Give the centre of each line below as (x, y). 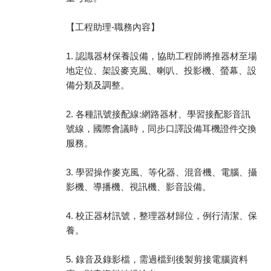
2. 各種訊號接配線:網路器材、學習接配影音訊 (158, 114)
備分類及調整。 (98, 85)
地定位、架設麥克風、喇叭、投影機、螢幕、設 (161, 70)
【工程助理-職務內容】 (113, 27)
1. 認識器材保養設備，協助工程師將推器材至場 (162, 56)
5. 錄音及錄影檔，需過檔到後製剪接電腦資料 (157, 259)
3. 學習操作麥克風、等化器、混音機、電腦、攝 (162, 172)
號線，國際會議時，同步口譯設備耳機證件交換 (161, 129)
